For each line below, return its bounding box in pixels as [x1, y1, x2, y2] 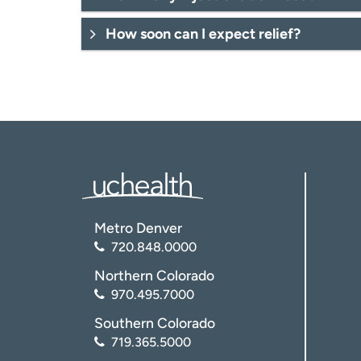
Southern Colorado [94, 314, 215, 332]
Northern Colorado [94, 267, 214, 284]
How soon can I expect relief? [105, 25, 301, 43]
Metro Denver [94, 219, 182, 237]
